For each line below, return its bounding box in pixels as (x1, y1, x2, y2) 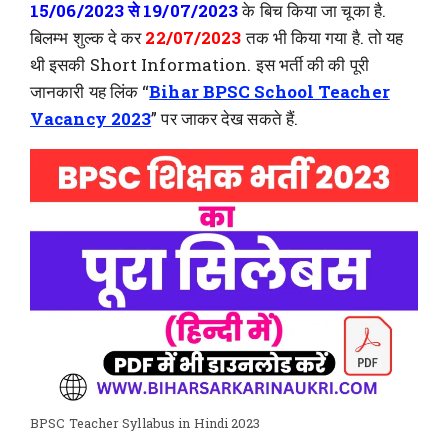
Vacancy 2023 (30, 107, 152, 131)
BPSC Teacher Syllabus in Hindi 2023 (30, 414, 261, 431)
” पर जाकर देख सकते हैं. (151, 107, 299, 131)
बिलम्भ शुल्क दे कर (30, 26, 146, 50)
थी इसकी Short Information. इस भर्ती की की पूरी (30, 53, 369, 77)
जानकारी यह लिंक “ (30, 80, 150, 104)
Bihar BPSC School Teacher (149, 80, 390, 104)
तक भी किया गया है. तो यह (245, 26, 404, 50)
